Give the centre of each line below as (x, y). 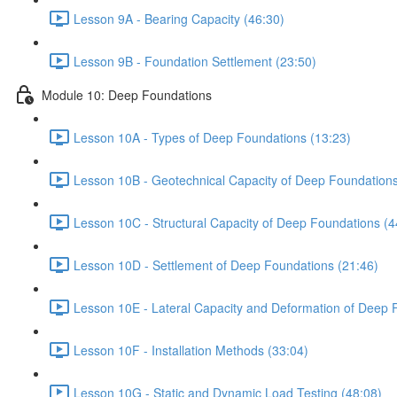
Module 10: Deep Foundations (127, 94)
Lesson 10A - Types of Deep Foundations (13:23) (212, 137)
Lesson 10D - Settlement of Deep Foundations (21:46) (226, 265)
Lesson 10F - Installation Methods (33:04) (191, 350)
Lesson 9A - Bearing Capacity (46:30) (179, 18)
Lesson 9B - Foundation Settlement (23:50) (195, 61)
